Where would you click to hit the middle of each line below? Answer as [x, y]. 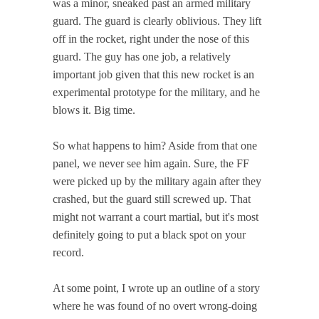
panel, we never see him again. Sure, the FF [151, 164]
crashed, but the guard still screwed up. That [152, 199]
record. [68, 253]
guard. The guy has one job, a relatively [142, 57]
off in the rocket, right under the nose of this [151, 39]
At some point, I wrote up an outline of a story [156, 288]
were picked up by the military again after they [157, 182]
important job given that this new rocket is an [153, 75]
